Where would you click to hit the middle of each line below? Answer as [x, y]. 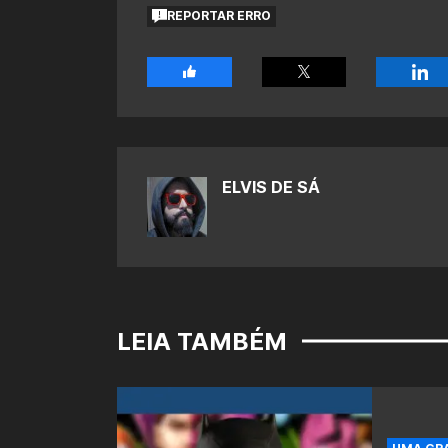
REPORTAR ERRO [219, 16]
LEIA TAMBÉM [202, 341]
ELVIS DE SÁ [271, 186]
